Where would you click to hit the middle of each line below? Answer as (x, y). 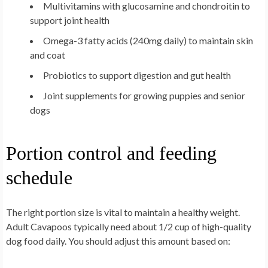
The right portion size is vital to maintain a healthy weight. (123, 212)
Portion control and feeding (111, 153)
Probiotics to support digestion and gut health (137, 75)
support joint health (70, 20)
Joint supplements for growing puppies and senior (144, 96)
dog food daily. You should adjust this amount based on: (118, 241)
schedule (39, 178)
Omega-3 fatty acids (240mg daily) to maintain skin (148, 41)
